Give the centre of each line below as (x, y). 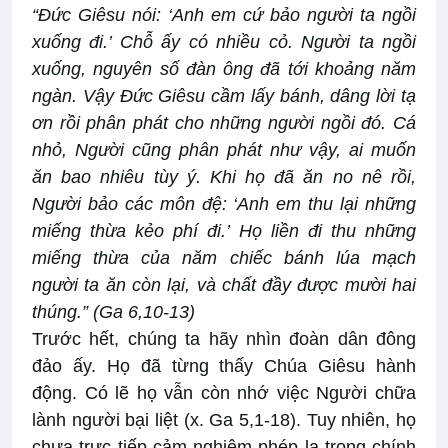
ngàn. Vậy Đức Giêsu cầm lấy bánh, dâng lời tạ (224, 96)
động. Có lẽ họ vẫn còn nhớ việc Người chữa (224, 393)
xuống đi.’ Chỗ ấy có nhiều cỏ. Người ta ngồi (224, 42)
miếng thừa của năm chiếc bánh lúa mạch (224, 258)
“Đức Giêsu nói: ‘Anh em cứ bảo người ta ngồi (224, 15)
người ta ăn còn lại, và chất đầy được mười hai (224, 285)
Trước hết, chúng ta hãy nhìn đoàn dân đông (224, 339)
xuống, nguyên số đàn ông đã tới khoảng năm (224, 69)
